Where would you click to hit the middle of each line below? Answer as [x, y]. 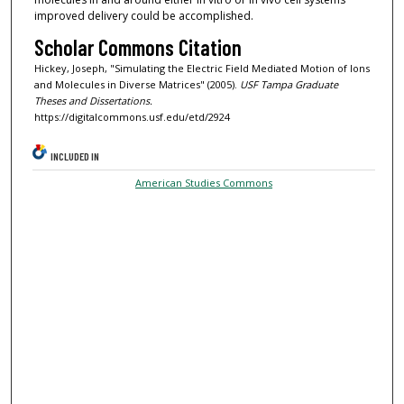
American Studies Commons [204, 182]
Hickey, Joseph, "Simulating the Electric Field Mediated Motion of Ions [202, 68]
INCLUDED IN [75, 156]
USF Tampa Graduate [289, 84]
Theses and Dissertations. [93, 100]
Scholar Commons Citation [138, 47]
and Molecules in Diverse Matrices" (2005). [137, 84]
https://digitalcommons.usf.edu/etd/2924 [132, 116]
